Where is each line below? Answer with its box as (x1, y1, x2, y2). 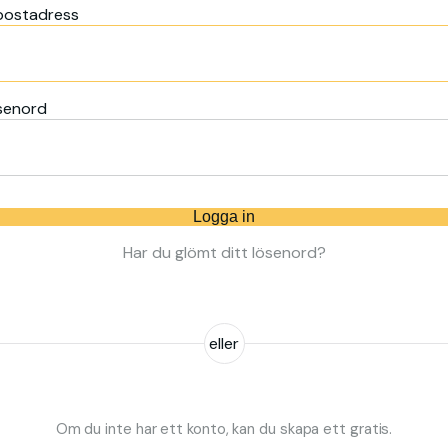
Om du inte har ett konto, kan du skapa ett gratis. (55, 418, 393, 439)
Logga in (193, 207, 255, 225)
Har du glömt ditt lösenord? (122, 241, 326, 263)
